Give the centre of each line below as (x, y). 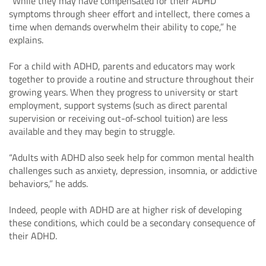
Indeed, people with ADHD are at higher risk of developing (125, 209)
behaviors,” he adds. (48, 183)
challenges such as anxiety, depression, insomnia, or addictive (133, 170)
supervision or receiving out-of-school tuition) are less (118, 118)
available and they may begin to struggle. (92, 131)
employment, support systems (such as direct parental (118, 105)
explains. (26, 39)
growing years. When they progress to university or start (123, 92)
